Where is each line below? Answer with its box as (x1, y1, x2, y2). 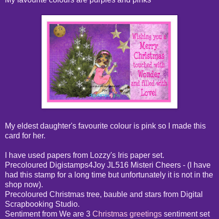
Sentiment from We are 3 (5, 209, 92, 218)
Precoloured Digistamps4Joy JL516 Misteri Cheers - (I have (5, 160, 211, 169)
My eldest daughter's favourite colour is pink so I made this (5, 121, 206, 130)
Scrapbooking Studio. (5, 199, 80, 208)
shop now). (5, 180, 43, 189)
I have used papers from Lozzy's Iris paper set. (5, 151, 164, 159)
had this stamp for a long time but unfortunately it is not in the (5, 170, 213, 179)
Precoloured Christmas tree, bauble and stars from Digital (5, 190, 203, 198)
